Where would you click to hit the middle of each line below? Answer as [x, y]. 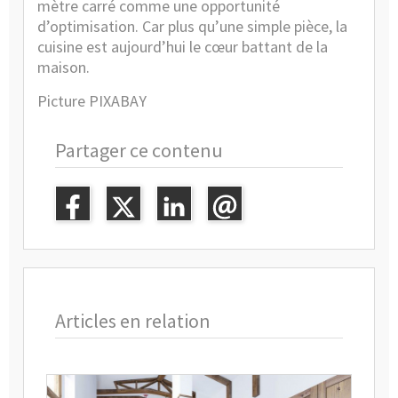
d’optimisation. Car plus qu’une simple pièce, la [192, 26]
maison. [64, 67]
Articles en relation [133, 320]
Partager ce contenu [139, 150]
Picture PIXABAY [92, 100]
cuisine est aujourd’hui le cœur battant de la [183, 46]
